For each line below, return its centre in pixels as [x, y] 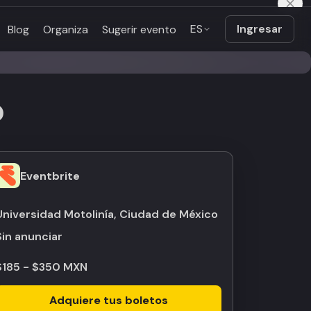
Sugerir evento [139, 29]
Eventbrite [50, 176]
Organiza [66, 29]
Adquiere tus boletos [108, 300]
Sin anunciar [32, 236]
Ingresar [260, 29]
